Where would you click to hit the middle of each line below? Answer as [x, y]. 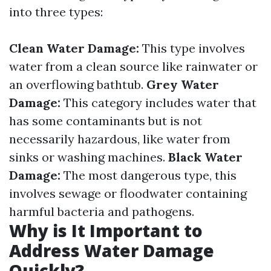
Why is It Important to [106, 230]
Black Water [205, 157]
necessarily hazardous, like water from [120, 139]
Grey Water [183, 84]
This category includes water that [158, 103]
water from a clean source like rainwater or [133, 66]
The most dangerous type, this [149, 175]
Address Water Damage [112, 250]
